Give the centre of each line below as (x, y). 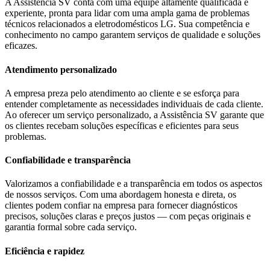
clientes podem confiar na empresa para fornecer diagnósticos (121, 206)
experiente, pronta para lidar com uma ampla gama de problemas (127, 13)
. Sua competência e (212, 24)
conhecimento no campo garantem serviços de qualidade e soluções (133, 35)
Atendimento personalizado (61, 69)
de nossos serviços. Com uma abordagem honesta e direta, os (121, 195)
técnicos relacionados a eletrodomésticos (83, 24)
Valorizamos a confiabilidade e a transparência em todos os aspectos (133, 184)
